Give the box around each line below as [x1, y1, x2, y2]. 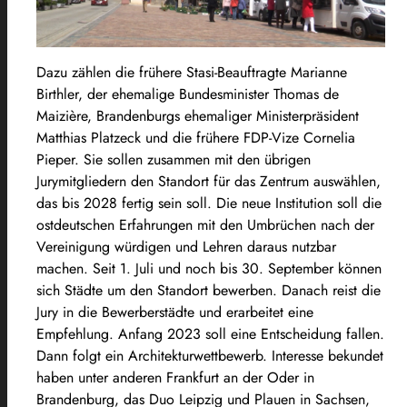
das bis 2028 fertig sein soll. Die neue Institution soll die [36, 193, 382, 214]
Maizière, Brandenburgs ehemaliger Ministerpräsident [36, 105, 359, 127]
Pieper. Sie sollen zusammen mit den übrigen [36, 149, 311, 171]
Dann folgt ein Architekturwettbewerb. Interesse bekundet [36, 345, 383, 367]
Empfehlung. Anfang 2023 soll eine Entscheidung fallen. [36, 323, 384, 345]
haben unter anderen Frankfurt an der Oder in [36, 367, 314, 389]
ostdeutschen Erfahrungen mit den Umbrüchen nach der [36, 214, 374, 236]
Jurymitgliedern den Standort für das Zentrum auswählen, [36, 171, 381, 193]
